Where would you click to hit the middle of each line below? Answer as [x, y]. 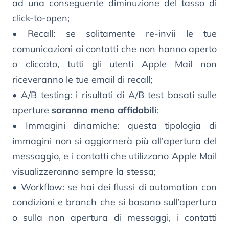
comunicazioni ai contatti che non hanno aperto [114, 49]
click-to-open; [41, 18]
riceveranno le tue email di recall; [82, 79]
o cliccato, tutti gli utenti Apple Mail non [114, 64]
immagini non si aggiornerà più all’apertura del [114, 141]
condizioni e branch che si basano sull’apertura [114, 202]
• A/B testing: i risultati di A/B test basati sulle [114, 95]
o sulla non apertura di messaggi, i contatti [114, 217]
